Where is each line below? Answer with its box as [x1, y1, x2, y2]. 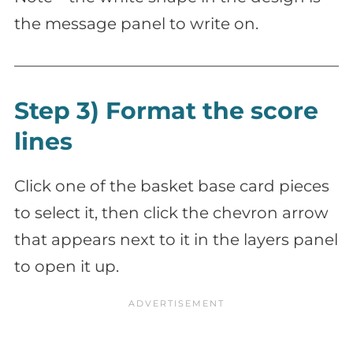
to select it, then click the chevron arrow [14, 203, 329, 222]
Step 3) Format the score [14, 95, 318, 125]
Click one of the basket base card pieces [14, 176, 329, 195]
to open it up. [14, 256, 119, 276]
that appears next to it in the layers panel [14, 229, 338, 249]
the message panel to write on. [14, 13, 258, 33]
